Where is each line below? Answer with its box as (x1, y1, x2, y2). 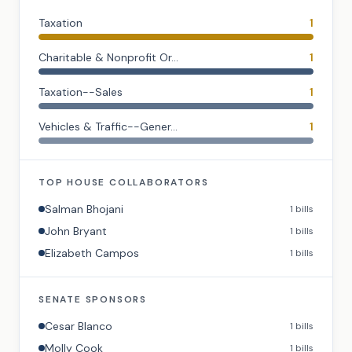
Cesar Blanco (45, 319, 112, 333)
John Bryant (45, 224, 107, 238)
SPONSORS (81, 293, 148, 306)
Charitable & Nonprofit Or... (38, 50, 178, 64)
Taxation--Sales (38, 85, 123, 99)
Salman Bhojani (45, 202, 123, 216)
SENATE (38, 293, 82, 306)
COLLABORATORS (105, 176, 209, 189)
